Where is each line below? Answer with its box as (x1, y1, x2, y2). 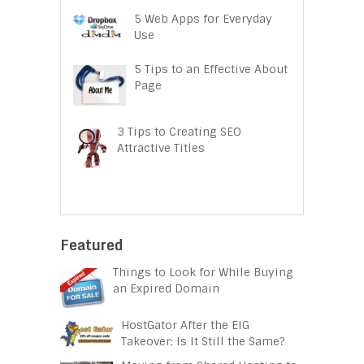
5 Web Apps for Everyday (134, 11, 272, 26)
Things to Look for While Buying (113, 265, 293, 280)
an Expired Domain (113, 281, 219, 297)
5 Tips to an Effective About (134, 61, 288, 76)
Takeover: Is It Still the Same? (121, 334, 285, 349)
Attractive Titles (117, 141, 205, 156)
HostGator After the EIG (121, 318, 249, 333)
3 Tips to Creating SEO (117, 124, 241, 140)
